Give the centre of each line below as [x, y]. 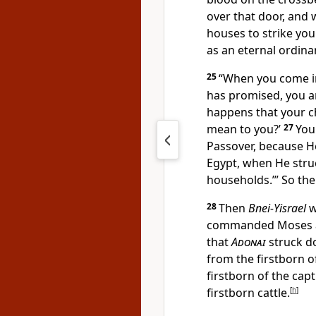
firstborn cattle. [248, 293]
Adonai [249, 242]
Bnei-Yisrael [277, 208]
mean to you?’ [245, 129]
